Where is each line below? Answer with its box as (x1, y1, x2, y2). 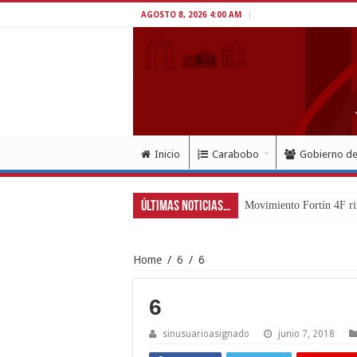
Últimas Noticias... (141, 198, 230, 214)
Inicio (155, 147, 180, 160)
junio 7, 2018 (278, 328, 335, 339)
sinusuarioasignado (163, 328, 249, 339)
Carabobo (212, 147, 259, 160)
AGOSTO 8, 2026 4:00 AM (141, 10, 241, 19)
